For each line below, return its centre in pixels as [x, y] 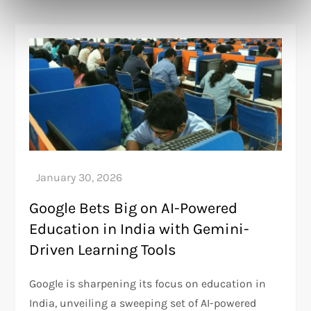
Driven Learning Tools [103, 250]
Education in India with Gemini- [140, 229]
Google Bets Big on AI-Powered [134, 208]
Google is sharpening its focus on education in [148, 283]
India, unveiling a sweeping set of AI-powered [143, 303]
